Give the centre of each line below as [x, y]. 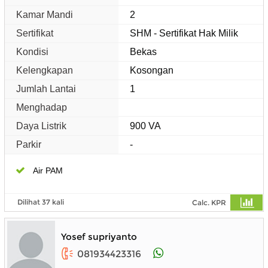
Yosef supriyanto [99, 236]
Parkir [29, 144]
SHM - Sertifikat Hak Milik [184, 33]
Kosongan [152, 70]
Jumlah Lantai [46, 89]
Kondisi [32, 51]
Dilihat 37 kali [41, 202]
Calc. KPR [209, 202]
